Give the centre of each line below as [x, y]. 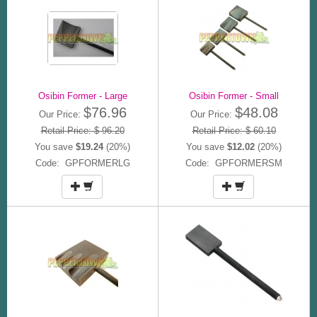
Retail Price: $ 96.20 [82, 130]
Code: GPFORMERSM [234, 163]
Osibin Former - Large [82, 96]
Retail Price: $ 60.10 [234, 130]
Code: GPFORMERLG [82, 163]
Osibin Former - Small [234, 96]
